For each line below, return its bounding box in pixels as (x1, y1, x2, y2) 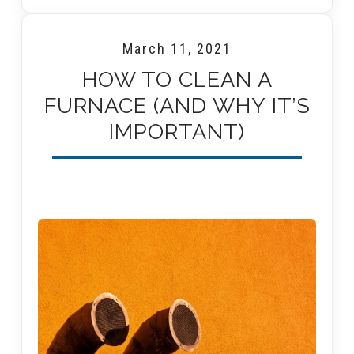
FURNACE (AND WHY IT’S (43, 93, 311, 119)
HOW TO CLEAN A (81, 67, 273, 92)
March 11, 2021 (122, 40, 232, 58)
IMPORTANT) (109, 119, 245, 145)
